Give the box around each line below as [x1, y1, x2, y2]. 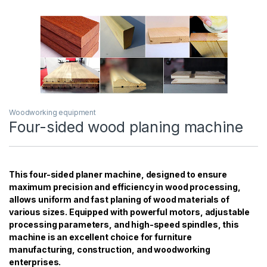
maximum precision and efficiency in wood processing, [9, 181, 241, 192]
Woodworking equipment [9, 107, 97, 117]
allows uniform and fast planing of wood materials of [9, 194, 229, 204]
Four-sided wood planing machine [9, 117, 243, 136]
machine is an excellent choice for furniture [9, 231, 192, 242]
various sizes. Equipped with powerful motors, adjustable [9, 206, 250, 217]
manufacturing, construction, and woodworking [9, 244, 210, 254]
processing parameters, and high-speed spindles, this [9, 219, 239, 229]
